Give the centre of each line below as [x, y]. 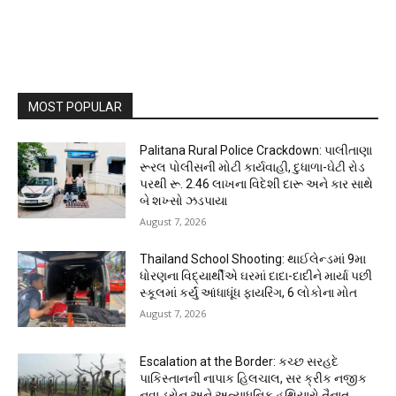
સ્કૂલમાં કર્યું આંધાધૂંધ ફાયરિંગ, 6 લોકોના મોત [249, 293]
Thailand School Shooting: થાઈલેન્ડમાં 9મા [253, 259]
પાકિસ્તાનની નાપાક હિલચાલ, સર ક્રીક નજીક [254, 378]
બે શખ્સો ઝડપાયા [184, 201]
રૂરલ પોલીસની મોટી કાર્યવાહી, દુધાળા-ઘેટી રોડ [253, 168]
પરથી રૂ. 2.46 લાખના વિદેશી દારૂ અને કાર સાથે [257, 184]
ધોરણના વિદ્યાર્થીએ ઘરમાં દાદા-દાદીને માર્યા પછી [256, 276]
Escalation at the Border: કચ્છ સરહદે [240, 361]
